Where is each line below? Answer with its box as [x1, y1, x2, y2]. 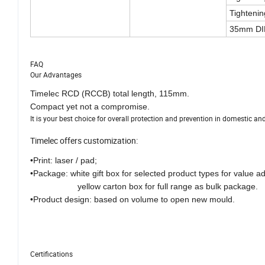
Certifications [30, 249, 73, 259]
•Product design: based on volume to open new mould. [30, 195, 235, 205]
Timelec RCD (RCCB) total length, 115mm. [30, 89, 189, 99]
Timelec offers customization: [30, 135, 138, 147]
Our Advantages [30, 70, 82, 80]
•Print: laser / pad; [30, 156, 97, 166]
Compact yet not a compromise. [30, 102, 150, 112]
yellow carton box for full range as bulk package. [30, 182, 258, 192]
